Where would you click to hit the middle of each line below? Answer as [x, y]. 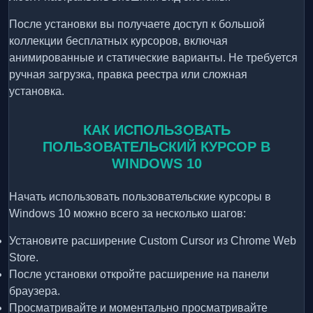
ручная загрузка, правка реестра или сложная [128, 75]
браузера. [35, 291]
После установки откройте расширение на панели [139, 275]
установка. [37, 92]
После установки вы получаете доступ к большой [137, 24]
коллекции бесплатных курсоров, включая [118, 41]
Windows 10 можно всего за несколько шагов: [128, 214]
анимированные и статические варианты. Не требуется [153, 58]
